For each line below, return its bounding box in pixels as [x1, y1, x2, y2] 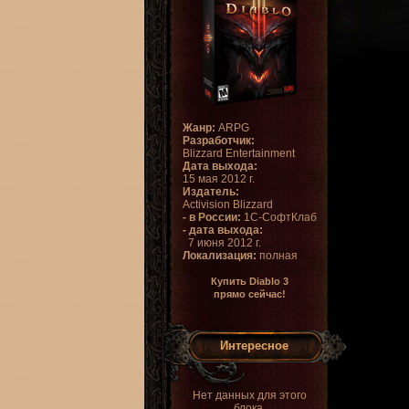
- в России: [182, 211, 241, 224]
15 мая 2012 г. [182, 173, 255, 185]
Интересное [220, 339, 288, 352]
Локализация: [182, 249, 257, 262]
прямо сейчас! [214, 288, 286, 299]
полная [256, 249, 298, 262]
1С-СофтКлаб [240, 211, 317, 224]
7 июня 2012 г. [182, 236, 261, 249]
